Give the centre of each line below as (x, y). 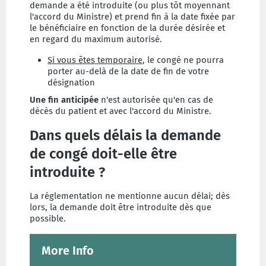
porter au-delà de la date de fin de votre (128, 71)
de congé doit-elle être (103, 154)
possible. (48, 218)
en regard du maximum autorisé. (99, 39)
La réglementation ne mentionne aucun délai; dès (130, 196)
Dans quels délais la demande (125, 135)
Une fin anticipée (64, 100)
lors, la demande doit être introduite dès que (121, 207)
